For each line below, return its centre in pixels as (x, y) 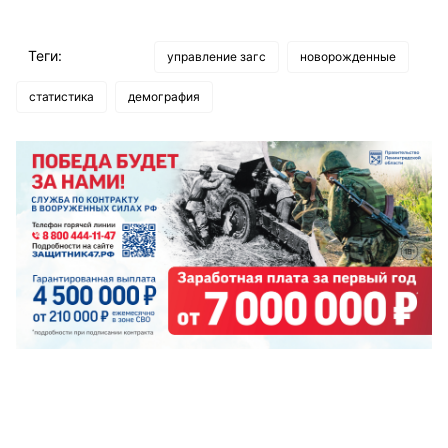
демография (164, 96)
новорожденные (348, 56)
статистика (61, 96)
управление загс (216, 56)
